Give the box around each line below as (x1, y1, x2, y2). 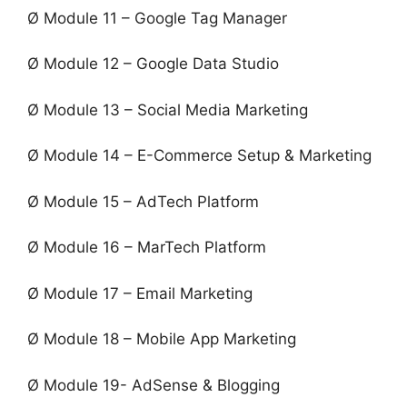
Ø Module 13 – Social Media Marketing (27, 100, 308, 119)
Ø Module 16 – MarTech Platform (27, 238, 266, 257)
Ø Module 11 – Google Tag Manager (27, 8, 287, 27)
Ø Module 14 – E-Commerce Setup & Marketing (27, 146, 372, 165)
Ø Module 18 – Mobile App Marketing (27, 330, 296, 349)
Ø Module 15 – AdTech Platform (27, 192, 259, 211)
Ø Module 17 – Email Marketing (27, 283, 253, 303)
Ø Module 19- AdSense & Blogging (27, 375, 280, 394)
